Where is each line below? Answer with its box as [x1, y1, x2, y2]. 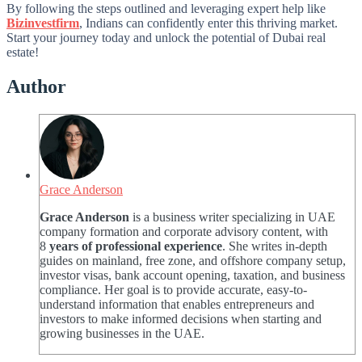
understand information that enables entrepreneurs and [40, 297, 314, 311]
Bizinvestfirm [6, 15, 79, 30]
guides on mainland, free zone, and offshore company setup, [40, 253, 346, 267]
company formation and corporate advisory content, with [40, 224, 328, 238]
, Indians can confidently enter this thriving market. [79, 15, 338, 30]
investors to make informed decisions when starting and [40, 311, 322, 326]
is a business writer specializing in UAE [129, 209, 335, 224]
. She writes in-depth [222, 238, 327, 253]
